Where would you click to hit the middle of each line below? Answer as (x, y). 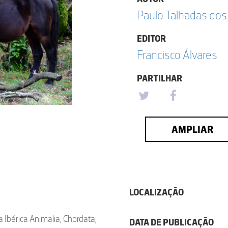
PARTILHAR (160, 78)
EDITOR (151, 39)
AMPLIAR (192, 129)
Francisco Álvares (177, 55)
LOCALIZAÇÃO (156, 192)
